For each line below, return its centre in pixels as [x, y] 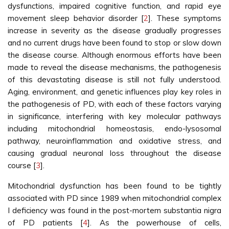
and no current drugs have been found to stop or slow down [114, 43]
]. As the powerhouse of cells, [154, 223]
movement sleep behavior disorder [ [76, 18]
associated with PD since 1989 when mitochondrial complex [114, 198]
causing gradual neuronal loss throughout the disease [114, 153]
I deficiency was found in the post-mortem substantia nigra [114, 210]
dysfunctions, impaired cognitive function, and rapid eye [114, 6]
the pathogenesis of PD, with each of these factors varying [114, 104]
